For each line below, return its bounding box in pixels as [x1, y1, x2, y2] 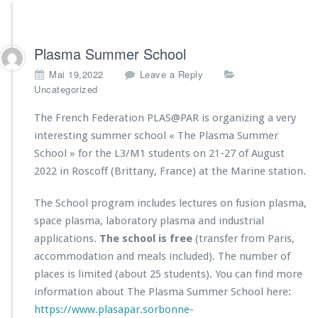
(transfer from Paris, [192, 232, 295, 245]
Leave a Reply [139, 67, 203, 81]
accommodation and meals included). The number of [34, 250, 290, 263]
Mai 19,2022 [49, 67, 104, 81]
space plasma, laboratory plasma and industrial [34, 214, 264, 227]
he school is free [106, 232, 192, 245]
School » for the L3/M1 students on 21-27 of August [34, 147, 285, 160]
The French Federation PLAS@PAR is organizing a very [34, 111, 296, 124]
